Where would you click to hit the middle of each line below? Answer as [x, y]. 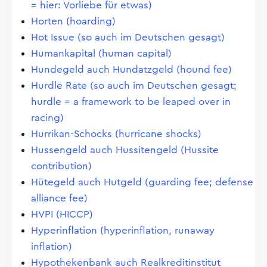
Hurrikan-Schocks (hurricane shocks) [116, 134]
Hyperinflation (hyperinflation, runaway [123, 230]
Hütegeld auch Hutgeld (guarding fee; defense [142, 182]
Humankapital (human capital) [101, 53]
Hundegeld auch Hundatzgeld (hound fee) [131, 69]
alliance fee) [59, 198]
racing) [47, 118]
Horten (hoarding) [73, 21]
